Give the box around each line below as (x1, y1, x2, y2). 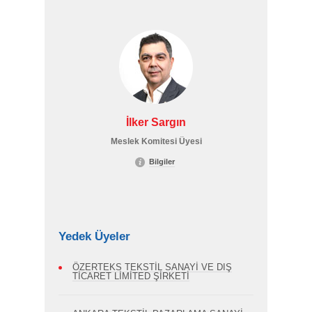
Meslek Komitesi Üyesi (110, 136, 202, 146)
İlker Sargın (126, 116, 186, 128)
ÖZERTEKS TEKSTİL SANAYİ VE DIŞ (72, 262, 232, 272)
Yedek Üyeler (58, 230, 130, 243)
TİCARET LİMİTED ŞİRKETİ (72, 271, 189, 281)
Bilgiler (149, 157, 175, 166)
